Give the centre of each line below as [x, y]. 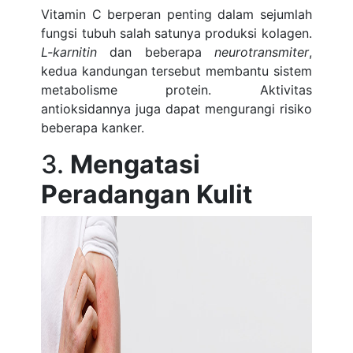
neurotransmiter [261, 52]
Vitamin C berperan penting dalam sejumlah [176, 14]
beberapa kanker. [93, 128]
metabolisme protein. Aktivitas [176, 90]
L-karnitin [76, 52]
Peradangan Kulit [147, 194]
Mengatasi [136, 164]
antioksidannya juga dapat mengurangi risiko [176, 109]
